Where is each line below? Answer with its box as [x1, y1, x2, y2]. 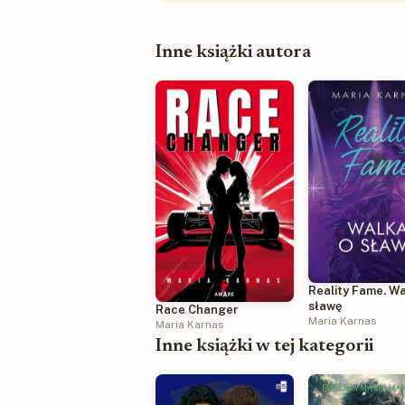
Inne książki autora [155, 42, 311, 61]
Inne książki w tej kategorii [155, 337, 373, 356]
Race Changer [155, 303, 239, 317]
